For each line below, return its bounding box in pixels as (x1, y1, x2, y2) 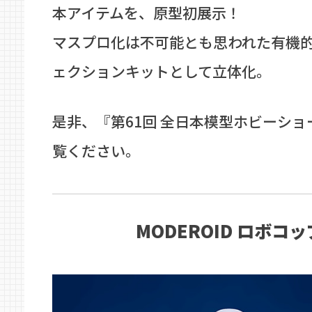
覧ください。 (52, 140, 140, 162)
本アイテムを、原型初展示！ (52, 2, 241, 24)
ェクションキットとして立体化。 (52, 61, 271, 82)
